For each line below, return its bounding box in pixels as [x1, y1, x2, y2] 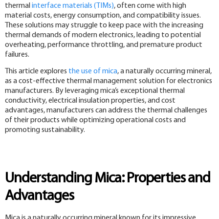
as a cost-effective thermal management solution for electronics [5, 77, 212, 85]
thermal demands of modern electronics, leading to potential [5, 31, 201, 39]
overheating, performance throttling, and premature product [5, 41, 202, 49]
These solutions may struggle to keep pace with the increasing [5, 21, 203, 29]
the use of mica [68, 67, 117, 75]
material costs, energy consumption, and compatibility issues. [5, 11, 201, 20]
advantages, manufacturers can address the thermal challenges [5, 106, 207, 114]
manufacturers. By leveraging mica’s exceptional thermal [5, 87, 185, 95]
